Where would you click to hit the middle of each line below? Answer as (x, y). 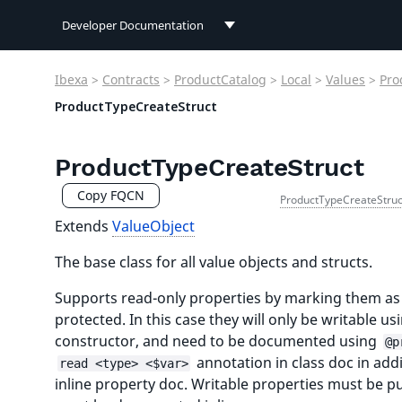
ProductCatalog (220, 79)
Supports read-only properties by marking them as (227, 298)
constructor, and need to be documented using (218, 341)
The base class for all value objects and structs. (214, 262)
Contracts (131, 79)
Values (345, 79)
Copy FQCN (111, 195)
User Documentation (130, 102)
